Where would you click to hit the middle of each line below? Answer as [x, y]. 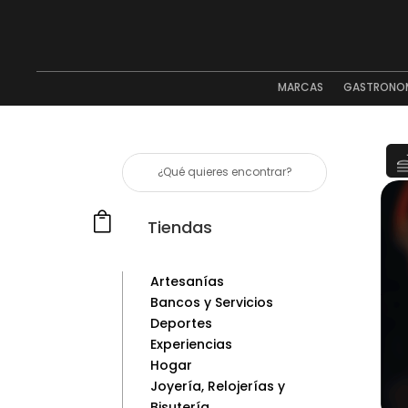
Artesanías [188, 282]
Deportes [182, 324]
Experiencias [192, 345]
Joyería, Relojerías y [218, 387]
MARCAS [300, 87]
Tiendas [179, 227]
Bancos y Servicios [212, 303]
